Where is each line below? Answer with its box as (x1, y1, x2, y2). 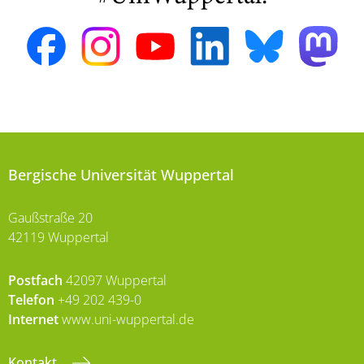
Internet (8, 310, 58, 328)
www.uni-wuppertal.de (58, 310, 194, 328)
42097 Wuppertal (63, 271, 167, 289)
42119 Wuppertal (8, 227, 109, 246)
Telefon (8, 290, 54, 309)
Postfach (8, 271, 63, 289)
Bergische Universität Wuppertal (8, 164, 234, 184)
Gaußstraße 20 (8, 208, 93, 227)
